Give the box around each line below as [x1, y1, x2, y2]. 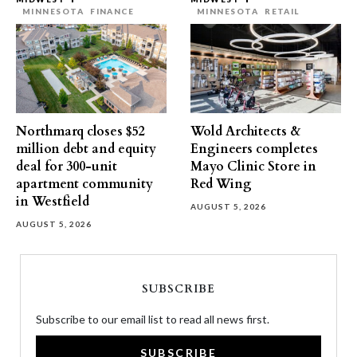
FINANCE [90, 6, 135, 16]
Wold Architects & [190, 123, 300, 140]
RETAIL [265, 6, 300, 16]
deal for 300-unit [16, 158, 117, 175]
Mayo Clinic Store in [190, 158, 316, 175]
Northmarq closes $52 [16, 123, 145, 140]
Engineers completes [190, 140, 318, 158]
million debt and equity [16, 140, 156, 158]
